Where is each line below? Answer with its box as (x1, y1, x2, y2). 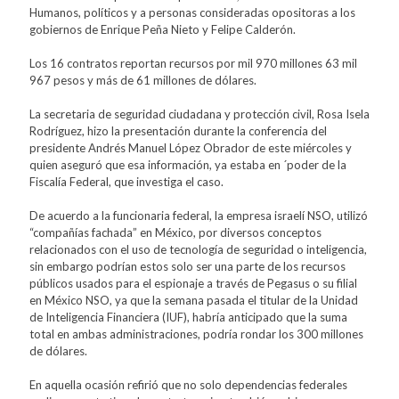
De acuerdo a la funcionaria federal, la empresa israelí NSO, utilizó (29, 208, 368, 223)
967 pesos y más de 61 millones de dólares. (29, 72, 256, 87)
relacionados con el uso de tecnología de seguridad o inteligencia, (29, 241, 367, 256)
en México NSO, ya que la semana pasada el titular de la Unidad (29, 292, 358, 307)
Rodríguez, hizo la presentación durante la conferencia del (29, 123, 327, 138)
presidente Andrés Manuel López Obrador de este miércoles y (29, 140, 352, 155)
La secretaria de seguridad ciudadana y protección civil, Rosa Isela (29, 106, 370, 121)
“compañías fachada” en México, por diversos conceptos (29, 224, 322, 240)
